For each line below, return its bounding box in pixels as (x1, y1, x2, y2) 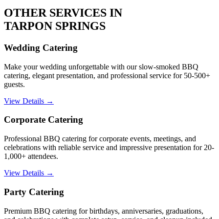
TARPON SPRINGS (4, 20, 106, 33)
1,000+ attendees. (4, 152, 58, 161)
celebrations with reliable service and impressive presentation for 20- (4, 143, 214, 152)
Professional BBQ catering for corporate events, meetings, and (4, 134, 196, 143)
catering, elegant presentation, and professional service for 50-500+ (4, 71, 210, 80)
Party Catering (4, 186, 64, 197)
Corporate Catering (4, 114, 83, 125)
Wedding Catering (4, 42, 78, 53)
